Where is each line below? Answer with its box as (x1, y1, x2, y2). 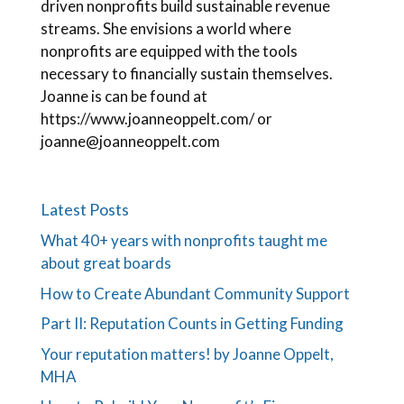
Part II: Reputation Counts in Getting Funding (40, 314, 344, 333)
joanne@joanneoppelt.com (40, 132, 220, 151)
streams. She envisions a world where (40, 19, 291, 38)
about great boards (40, 253, 171, 272)
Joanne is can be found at (40, 87, 207, 106)
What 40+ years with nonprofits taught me (40, 231, 327, 250)
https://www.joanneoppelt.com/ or (40, 109, 272, 128)
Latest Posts (40, 199, 129, 219)
